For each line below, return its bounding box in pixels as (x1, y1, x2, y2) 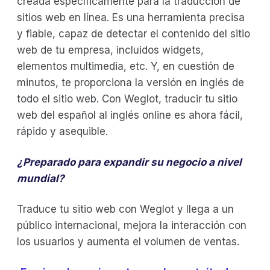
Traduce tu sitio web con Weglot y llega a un (17, 202, 234, 215)
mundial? (17, 172, 64, 184)
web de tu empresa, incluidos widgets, (17, 43, 204, 56)
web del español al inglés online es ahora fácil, (17, 108, 243, 121)
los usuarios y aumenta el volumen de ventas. (17, 235, 239, 248)
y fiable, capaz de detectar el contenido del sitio (17, 27, 250, 40)
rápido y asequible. (17, 125, 108, 137)
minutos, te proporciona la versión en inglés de (17, 76, 244, 89)
